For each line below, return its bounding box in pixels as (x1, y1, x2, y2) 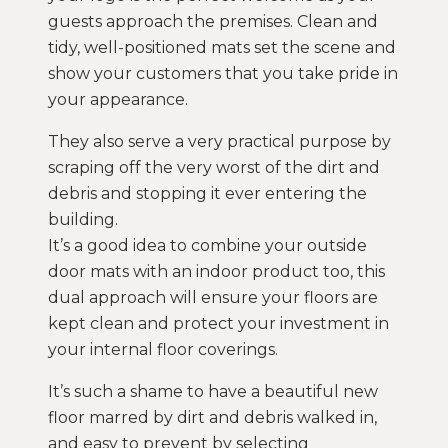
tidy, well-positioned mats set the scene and (48, 37, 396, 57)
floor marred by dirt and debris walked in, (48, 407, 377, 427)
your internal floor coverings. (48, 339, 278, 359)
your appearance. (48, 89, 188, 109)
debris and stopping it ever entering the (48, 183, 367, 203)
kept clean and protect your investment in (48, 313, 389, 333)
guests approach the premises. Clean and (48, 11, 378, 31)
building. (48, 209, 118, 229)
